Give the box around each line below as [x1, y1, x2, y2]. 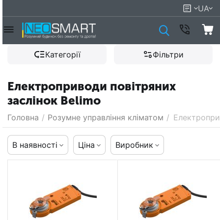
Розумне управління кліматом [48, 112, 164, 122]
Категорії [45, 50, 81, 59]
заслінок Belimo [7, 93, 101, 108]
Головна [7, 112, 39, 122]
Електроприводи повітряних [7, 79, 176, 93]
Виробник [115, 140, 153, 150]
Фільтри [152, 50, 184, 59]
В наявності [12, 140, 57, 150]
